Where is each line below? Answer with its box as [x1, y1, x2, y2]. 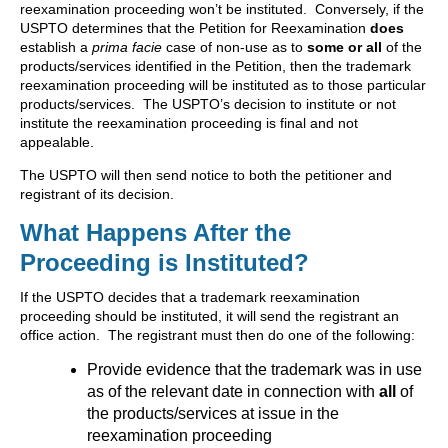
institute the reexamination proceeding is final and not [20, 115, 358, 132]
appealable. [20, 134, 94, 151]
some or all [307, 39, 382, 56]
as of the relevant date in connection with [87, 383, 379, 401]
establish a [20, 39, 92, 56]
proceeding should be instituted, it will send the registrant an [20, 308, 399, 325]
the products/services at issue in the [87, 405, 339, 423]
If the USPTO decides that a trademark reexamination [20, 289, 360, 306]
